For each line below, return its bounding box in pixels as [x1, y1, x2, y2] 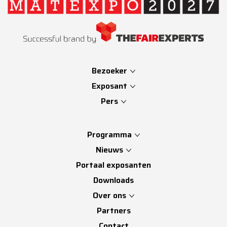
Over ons [93, 189, 126, 202]
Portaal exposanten [76, 159, 151, 172]
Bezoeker [92, 64, 129, 78]
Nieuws [96, 143, 123, 157]
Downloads [93, 174, 134, 187]
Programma [87, 128, 132, 141]
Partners [96, 204, 131, 217]
